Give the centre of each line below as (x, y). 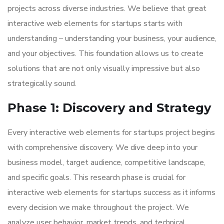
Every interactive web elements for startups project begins (111, 132)
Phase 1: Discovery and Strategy (109, 108)
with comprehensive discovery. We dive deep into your (102, 147)
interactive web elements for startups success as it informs (111, 192)
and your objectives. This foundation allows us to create (105, 53)
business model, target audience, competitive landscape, (106, 162)
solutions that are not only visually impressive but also (104, 68)
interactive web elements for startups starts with (95, 23)
